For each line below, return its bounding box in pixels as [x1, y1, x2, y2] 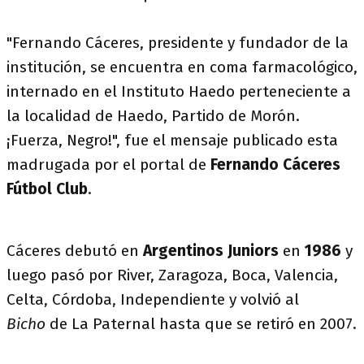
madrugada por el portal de [6, 155, 210, 174]
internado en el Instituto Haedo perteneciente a [6, 82, 351, 101]
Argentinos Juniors [143, 241, 279, 260]
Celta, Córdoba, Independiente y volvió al [6, 290, 299, 309]
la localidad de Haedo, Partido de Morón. [6, 106, 300, 125]
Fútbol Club [6, 180, 88, 198]
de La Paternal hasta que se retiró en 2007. [45, 314, 357, 333]
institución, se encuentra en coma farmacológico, [6, 58, 357, 76]
